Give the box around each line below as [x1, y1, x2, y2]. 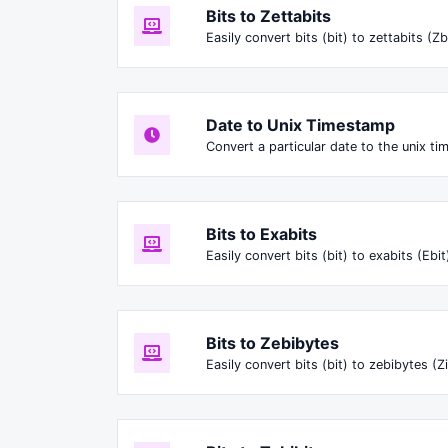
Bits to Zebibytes [206, 333, 339, 354]
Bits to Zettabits [206, 6, 331, 27]
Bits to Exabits [206, 224, 317, 245]
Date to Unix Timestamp [206, 115, 395, 136]
